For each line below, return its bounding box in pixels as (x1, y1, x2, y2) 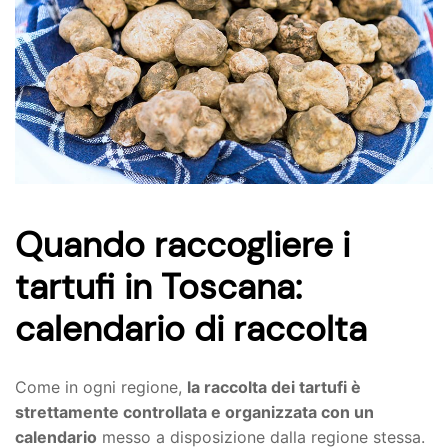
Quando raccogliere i (15, 222, 350, 269)
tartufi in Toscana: (15, 264, 302, 311)
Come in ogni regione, (15, 377, 187, 398)
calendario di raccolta (15, 306, 367, 353)
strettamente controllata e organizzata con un (15, 402, 374, 423)
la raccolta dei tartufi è (187, 377, 361, 398)
